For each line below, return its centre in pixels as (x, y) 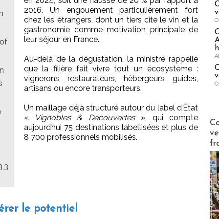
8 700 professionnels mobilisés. (81, 137)
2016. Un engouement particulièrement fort (111, 10)
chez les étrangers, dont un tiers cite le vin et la (111, 20)
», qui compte (166, 118)
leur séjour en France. (62, 40)
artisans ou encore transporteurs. (83, 88)
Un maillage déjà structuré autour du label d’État (111, 108)
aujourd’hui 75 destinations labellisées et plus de (111, 128)
